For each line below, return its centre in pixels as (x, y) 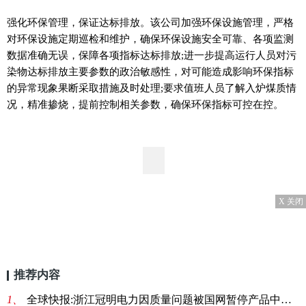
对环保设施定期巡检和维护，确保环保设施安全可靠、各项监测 (150, 39)
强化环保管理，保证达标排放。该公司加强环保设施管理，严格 (150, 22)
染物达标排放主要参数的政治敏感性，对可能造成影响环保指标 (150, 71)
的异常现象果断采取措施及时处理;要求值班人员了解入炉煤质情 (152, 88)
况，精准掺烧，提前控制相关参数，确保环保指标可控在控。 (145, 104)
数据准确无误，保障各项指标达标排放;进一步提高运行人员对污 (152, 55)
